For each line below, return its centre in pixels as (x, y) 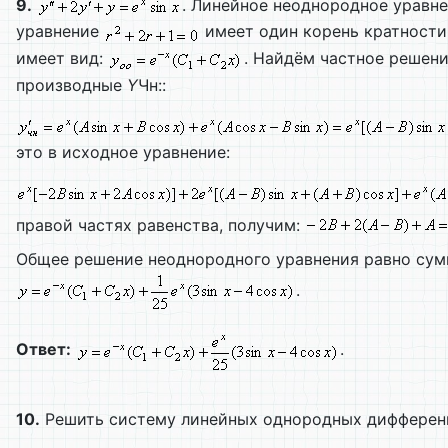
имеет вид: (62, 57)
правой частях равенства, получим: (160, 224)
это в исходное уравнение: (123, 151)
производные (71, 84)
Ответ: (43, 348)
